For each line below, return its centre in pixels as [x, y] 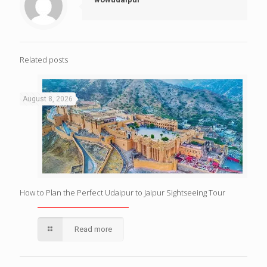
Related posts [44, 60]
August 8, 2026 [48, 99]
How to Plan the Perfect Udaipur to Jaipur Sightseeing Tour [122, 193]
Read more [94, 229]
